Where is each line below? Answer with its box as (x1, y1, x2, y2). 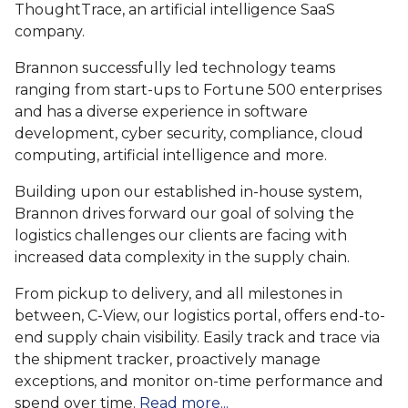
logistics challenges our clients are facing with (15, 227, 347, 244)
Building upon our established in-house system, (15, 183, 362, 200)
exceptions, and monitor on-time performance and (15, 372, 383, 390)
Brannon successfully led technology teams (15, 59, 335, 76)
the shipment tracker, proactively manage (15, 351, 321, 368)
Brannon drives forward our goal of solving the (15, 205, 354, 222)
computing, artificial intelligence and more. (15, 147, 331, 164)
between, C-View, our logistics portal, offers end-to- (15, 307, 385, 324)
